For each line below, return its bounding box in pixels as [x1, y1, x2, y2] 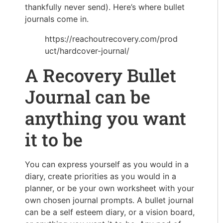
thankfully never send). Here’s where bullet [25, 2, 185, 12]
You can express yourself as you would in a [25, 159, 189, 170]
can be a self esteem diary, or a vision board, [25, 207, 195, 218]
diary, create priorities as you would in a [25, 171, 176, 182]
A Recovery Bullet [25, 63, 176, 88]
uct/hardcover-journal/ [45, 46, 129, 56]
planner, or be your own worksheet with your [25, 183, 194, 194]
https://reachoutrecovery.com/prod [45, 34, 178, 44]
